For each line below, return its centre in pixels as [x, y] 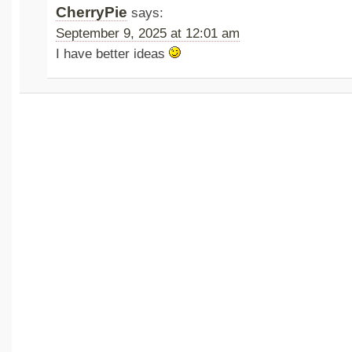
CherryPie [92, 13]
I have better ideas [113, 54]
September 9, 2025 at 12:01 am [148, 34]
